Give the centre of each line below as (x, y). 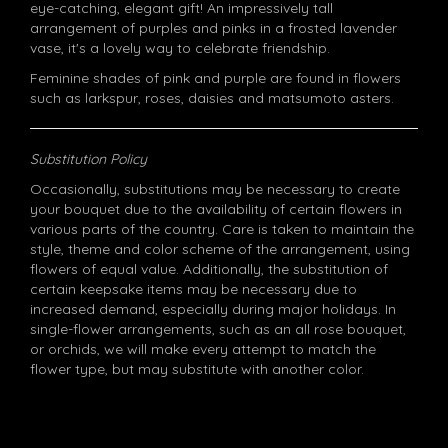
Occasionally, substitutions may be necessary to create (215, 189)
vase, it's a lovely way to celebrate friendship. (180, 48)
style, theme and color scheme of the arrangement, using (220, 249)
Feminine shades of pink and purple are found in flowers (215, 78)
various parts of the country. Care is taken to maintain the (222, 229)
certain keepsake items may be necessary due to (193, 289)
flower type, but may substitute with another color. (197, 369)
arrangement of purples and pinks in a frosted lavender (213, 28)
